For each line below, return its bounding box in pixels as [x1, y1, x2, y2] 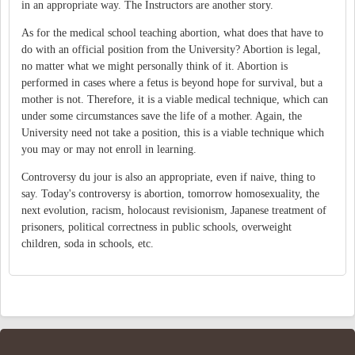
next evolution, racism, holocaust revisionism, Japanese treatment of [21, 204, 326, 217]
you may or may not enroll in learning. [21, 143, 197, 156]
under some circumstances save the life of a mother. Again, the [21, 110, 302, 123]
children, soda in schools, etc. [21, 238, 154, 250]
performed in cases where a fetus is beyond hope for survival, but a [21, 77, 323, 90]
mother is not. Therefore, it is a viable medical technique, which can [21, 94, 328, 106]
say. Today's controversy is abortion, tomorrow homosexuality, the [21, 188, 319, 200]
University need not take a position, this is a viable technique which [21, 127, 324, 139]
